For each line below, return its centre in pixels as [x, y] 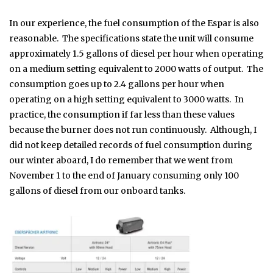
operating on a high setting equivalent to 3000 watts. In [126, 100]
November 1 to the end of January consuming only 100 [124, 176]
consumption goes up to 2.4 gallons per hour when [117, 84]
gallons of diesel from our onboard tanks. [97, 191]
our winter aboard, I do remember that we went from [121, 161]
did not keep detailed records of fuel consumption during [131, 145]
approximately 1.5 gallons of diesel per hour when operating [136, 54]
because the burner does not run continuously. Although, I [133, 130]
